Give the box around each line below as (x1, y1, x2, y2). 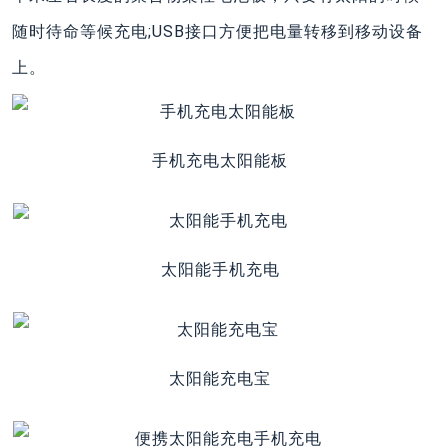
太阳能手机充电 (160, 259, 280, 279)
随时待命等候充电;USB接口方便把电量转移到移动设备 (12, 21, 423, 41)
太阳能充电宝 (169, 368, 271, 388)
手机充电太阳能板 (152, 150, 288, 170)
